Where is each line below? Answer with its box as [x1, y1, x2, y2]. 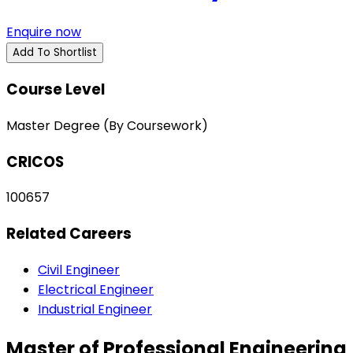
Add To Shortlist [13, 45, 97, 61]
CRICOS [6, 150, 64, 173]
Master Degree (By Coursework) [6, 116, 208, 135]
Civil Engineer [38, 260, 120, 279]
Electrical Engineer [38, 280, 154, 299]
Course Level [6, 79, 105, 101]
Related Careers [6, 223, 132, 245]
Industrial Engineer [38, 299, 152, 318]
